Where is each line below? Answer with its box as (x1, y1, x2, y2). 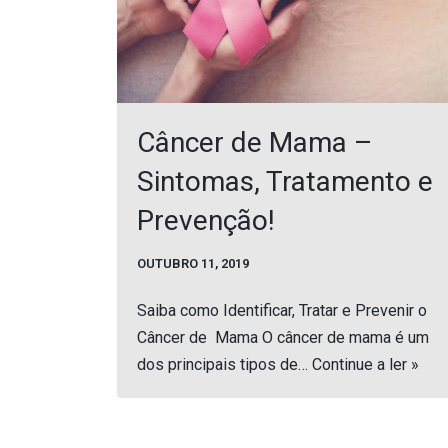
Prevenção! (137, 204, 275, 238)
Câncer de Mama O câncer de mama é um (137, 328, 429, 348)
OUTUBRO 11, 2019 (137, 256, 249, 272)
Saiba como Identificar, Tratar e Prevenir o (137, 301, 427, 321)
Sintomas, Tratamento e (137, 165, 433, 199)
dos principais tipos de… (137, 355, 312, 375)
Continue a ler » (312, 355, 419, 375)
